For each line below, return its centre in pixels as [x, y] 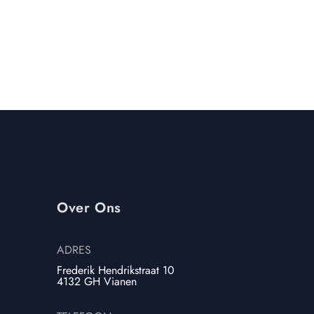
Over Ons [89, 208]
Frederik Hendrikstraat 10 [116, 271]
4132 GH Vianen [97, 282]
